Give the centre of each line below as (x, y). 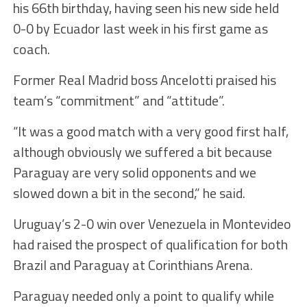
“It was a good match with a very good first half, (150, 132)
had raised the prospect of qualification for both (150, 245)
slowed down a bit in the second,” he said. (129, 193)
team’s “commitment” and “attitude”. (119, 101)
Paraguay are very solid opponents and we (134, 173)
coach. (31, 49)
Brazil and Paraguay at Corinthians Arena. (133, 265)
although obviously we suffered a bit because (142, 152)
